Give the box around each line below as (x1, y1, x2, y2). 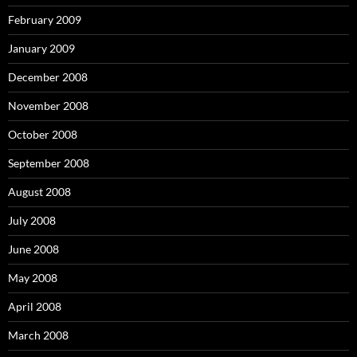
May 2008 (8, 271, 57, 284)
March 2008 (8, 328, 69, 342)
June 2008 (8, 242, 59, 256)
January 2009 (8, 41, 75, 55)
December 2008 (8, 70, 88, 84)
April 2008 (8, 300, 61, 313)
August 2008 (8, 185, 71, 198)
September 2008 (8, 156, 89, 170)
